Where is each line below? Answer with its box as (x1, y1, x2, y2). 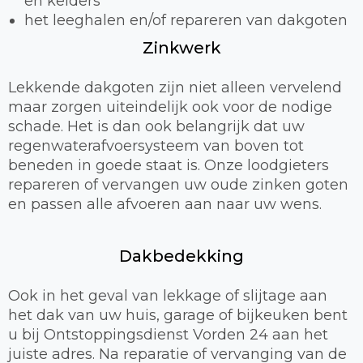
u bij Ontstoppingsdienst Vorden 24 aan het (8, 325, 328, 344)
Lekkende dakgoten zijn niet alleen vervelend (8, 78, 342, 96)
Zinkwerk (142, 37, 221, 58)
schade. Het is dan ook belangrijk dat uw (8, 117, 305, 135)
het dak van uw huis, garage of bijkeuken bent (8, 305, 348, 324)
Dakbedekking (119, 246, 244, 266)
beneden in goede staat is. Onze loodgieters (8, 156, 329, 174)
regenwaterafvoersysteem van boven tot (8, 136, 304, 155)
